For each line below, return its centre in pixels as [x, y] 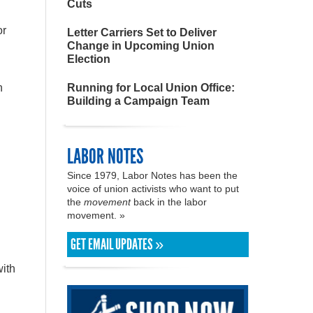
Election [89, 59]
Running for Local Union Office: [151, 88]
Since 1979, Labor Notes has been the [152, 175]
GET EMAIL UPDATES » [117, 245]
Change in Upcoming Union [141, 46]
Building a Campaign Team [138, 101]
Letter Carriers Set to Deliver [142, 32]
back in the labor [169, 202]
